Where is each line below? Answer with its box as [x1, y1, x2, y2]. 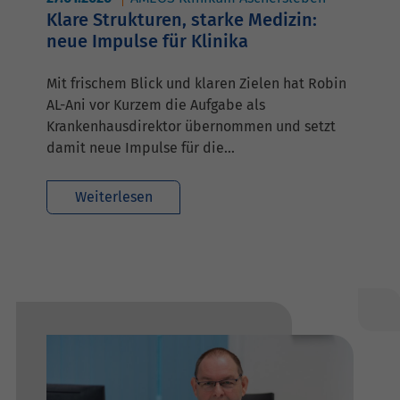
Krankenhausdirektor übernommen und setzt [46, 117, 336, 135]
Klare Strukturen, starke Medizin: [46, 8, 317, 30]
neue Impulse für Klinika [46, 29, 248, 52]
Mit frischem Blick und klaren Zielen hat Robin [46, 74, 346, 92]
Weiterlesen [74, 187, 153, 205]
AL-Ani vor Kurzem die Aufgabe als [46, 96, 265, 113]
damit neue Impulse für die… [46, 138, 235, 156]
